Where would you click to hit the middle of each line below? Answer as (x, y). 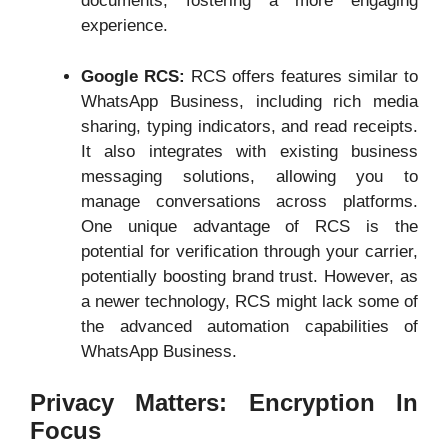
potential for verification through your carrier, (249, 251)
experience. (124, 25)
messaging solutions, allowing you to (249, 176)
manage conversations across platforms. (249, 201)
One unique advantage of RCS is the (249, 226)
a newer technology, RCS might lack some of (249, 301)
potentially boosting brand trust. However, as (249, 276)
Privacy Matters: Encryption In (224, 402)
